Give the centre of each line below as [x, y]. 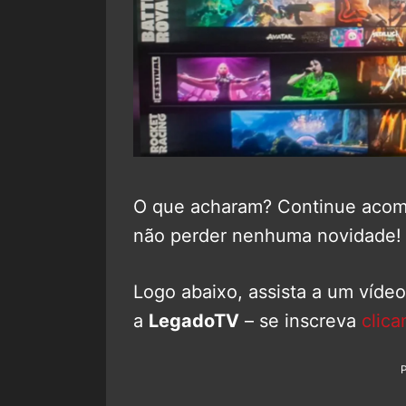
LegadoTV [194, 320]
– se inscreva [300, 320]
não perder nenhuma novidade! [267, 235]
